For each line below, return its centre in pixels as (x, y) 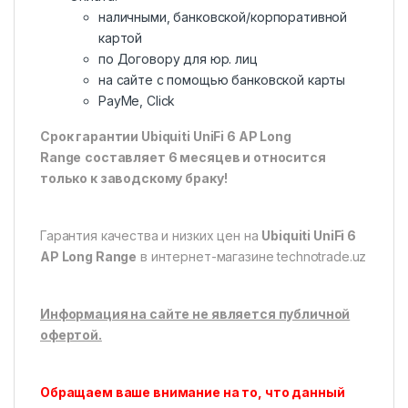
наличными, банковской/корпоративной (223, 17)
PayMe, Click (137, 101)
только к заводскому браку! (134, 178)
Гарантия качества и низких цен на (151, 236)
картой (121, 38)
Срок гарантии (91, 137)
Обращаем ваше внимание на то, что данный (193, 393)
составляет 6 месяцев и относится (205, 158)
